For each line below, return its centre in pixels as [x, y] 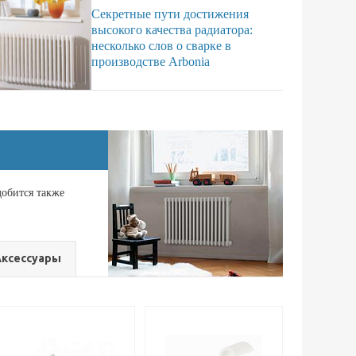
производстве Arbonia [151, 62]
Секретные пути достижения [170, 14]
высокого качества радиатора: [172, 30]
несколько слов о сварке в [162, 46]
